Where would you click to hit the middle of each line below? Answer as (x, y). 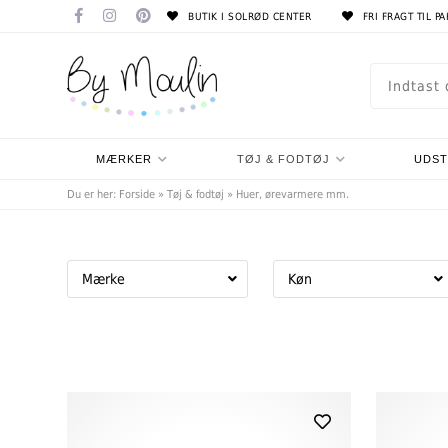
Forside (137, 194)
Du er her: (93, 194)
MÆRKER (124, 159)
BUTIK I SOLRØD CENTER (248, 16)
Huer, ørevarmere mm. (293, 194)
